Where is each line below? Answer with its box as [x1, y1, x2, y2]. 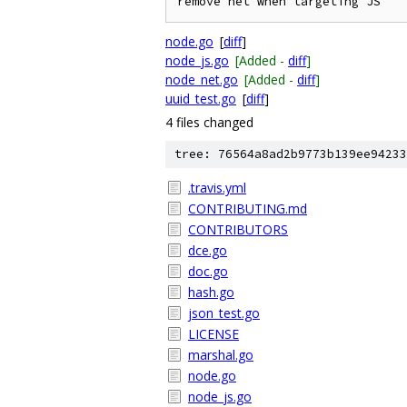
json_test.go [188, 304, 260, 322]
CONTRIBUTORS [188, 221, 288, 238]
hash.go [188, 283, 234, 301]
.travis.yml [188, 179, 246, 196]
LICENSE [188, 325, 239, 342]
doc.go [188, 263, 228, 280]
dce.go [188, 242, 227, 259]
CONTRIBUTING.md [188, 200, 307, 217]
